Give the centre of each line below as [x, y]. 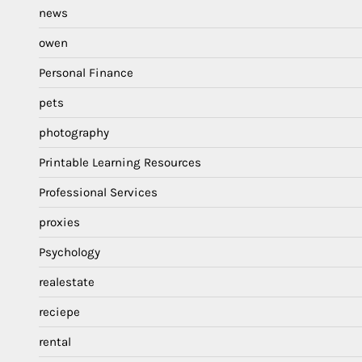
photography [74, 132]
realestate [67, 282]
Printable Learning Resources [120, 162]
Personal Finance [86, 72]
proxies [59, 222]
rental [55, 341]
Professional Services [98, 192]
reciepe [59, 311]
